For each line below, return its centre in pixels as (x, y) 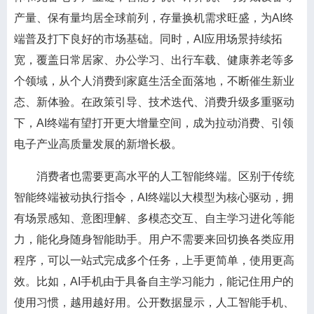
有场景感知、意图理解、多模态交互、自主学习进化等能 (154, 218)
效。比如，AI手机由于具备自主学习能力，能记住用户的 (154, 281)
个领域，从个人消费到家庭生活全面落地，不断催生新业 (154, 81)
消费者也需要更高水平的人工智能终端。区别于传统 (154, 176)
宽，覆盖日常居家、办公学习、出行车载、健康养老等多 (154, 60)
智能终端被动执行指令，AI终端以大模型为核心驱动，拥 (154, 197)
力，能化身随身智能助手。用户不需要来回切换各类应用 (154, 239)
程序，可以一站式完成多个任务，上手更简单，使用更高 (154, 260)
